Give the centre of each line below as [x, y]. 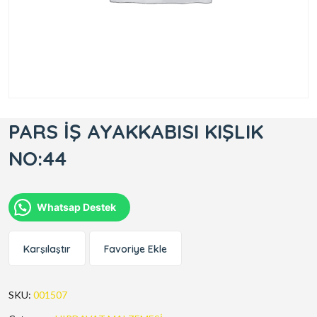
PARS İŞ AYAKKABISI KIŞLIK [136, 132]
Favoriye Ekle [136, 249]
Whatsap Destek [76, 207]
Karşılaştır [47, 249]
